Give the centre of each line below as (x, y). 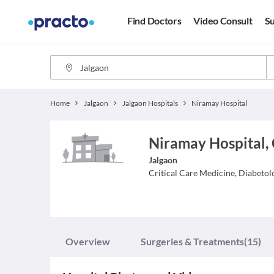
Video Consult (223, 21)
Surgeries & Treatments (192, 241)
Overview (88, 241)
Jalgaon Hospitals (150, 103)
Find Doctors (154, 21)
